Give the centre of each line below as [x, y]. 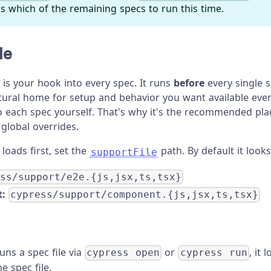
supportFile [124, 152]
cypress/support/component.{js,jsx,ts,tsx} [135, 195]
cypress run [214, 253]
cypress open [123, 253]
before [189, 83]
